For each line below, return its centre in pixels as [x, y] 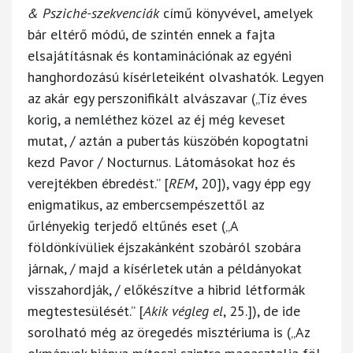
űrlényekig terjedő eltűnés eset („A [133, 225]
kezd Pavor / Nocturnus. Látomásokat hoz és [162, 162]
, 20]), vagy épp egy [252, 183]
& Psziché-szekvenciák [95, 13]
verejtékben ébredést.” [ [98, 183]
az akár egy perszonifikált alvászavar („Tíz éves [167, 98]
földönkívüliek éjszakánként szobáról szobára [164, 247]
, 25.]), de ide [262, 310]
